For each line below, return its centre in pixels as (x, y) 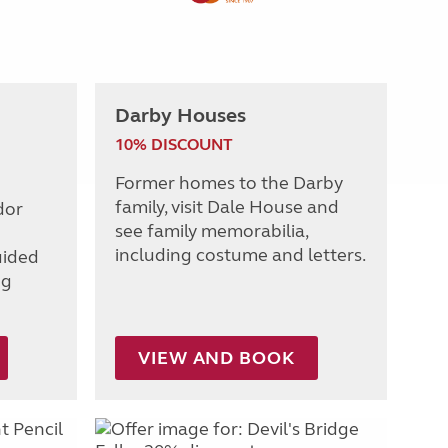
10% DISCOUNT (174, 144)
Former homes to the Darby (229, 182)
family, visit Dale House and (227, 206)
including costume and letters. (240, 254)
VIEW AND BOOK (216, 357)
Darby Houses (180, 115)
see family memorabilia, (211, 230)
